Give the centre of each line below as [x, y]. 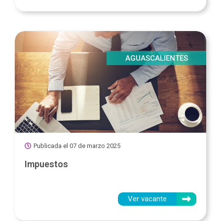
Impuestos [46, 164]
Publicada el [51, 146]
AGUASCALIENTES [156, 58]
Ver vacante [147, 199]
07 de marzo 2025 [95, 146]
